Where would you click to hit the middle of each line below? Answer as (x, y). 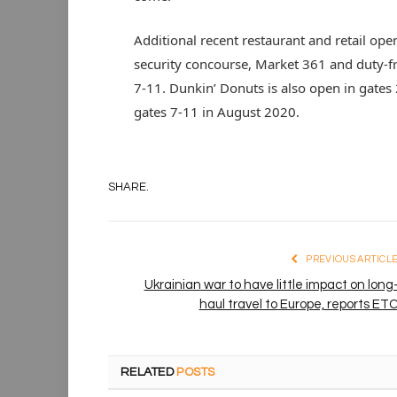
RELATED (149, 373)
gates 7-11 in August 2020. (216, 112)
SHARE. (128, 187)
